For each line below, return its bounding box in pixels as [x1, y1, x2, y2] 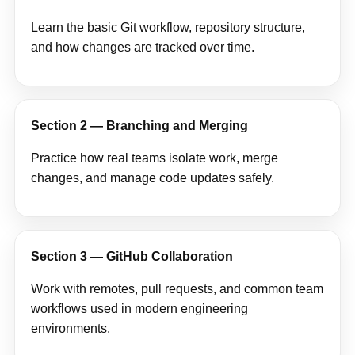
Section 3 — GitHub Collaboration [31, 249, 233, 263]
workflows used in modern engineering [31, 301, 248, 315]
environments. [31, 321, 110, 335]
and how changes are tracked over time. [31, 40, 254, 54]
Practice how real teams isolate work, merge [31, 151, 278, 165]
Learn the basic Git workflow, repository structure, [31, 20, 305, 34]
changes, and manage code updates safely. [31, 170, 274, 185]
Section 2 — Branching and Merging [31, 118, 248, 132]
